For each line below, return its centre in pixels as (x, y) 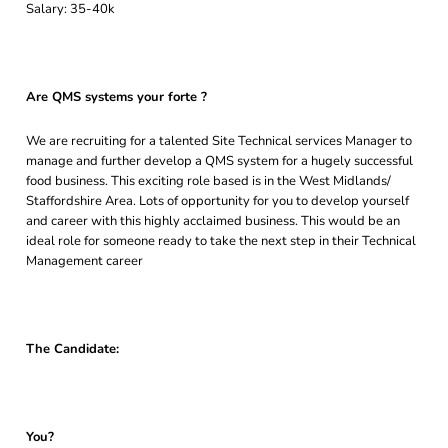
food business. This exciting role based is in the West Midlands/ (208, 181)
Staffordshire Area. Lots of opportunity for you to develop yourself (217, 201)
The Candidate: (72, 349)
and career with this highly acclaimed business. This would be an (213, 221)
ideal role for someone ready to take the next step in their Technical (221, 241)
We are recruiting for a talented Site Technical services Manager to (219, 141)
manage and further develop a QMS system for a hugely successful (219, 161)
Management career (84, 261)
